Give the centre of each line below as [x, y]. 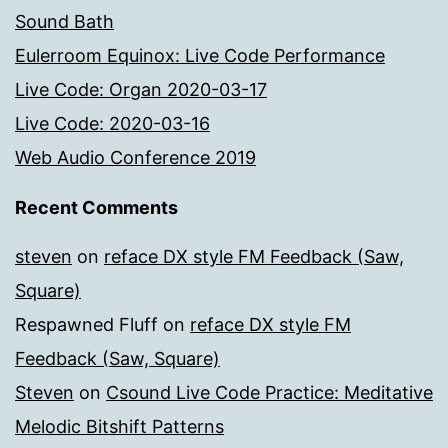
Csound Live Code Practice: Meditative [269, 393]
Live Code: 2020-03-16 [112, 124]
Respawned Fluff [86, 325]
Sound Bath [64, 22]
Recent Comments [96, 208]
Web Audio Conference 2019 [135, 158]
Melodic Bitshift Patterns [119, 427]
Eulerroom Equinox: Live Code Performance [200, 56]
